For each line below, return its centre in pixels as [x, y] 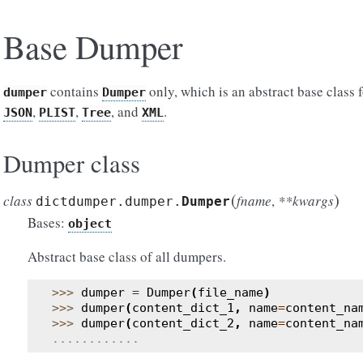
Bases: [48, 222]
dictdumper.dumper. [109, 201]
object [90, 224]
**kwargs [306, 201]
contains [75, 91]
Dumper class [72, 163]
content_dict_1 [183, 308]
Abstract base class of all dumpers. [127, 256]
